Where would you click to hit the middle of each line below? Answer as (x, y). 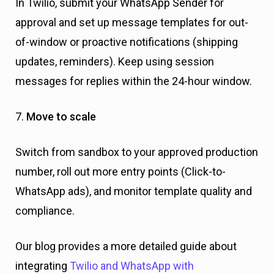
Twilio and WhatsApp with (132, 266)
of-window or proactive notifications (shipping (127, 42)
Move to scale (61, 117)
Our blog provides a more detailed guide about (126, 246)
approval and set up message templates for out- (132, 23)
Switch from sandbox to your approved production (137, 152)
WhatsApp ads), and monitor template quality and (134, 191)
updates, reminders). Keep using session (115, 62)
